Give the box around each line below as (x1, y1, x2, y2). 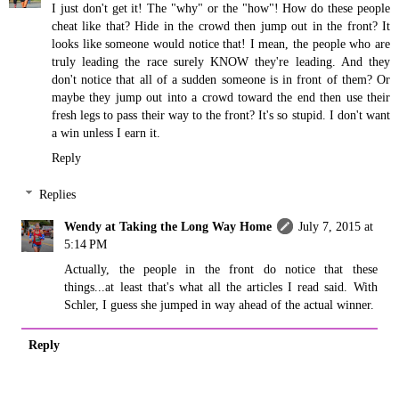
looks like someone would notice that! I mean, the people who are (52, 36, 390, 51)
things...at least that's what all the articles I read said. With (64, 280, 378, 295)
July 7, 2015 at (298, 219, 374, 234)
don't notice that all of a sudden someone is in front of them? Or (52, 71, 390, 86)
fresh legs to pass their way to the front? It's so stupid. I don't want (52, 107, 390, 122)
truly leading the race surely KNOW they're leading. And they (52, 53, 390, 69)
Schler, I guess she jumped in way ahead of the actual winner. (64, 297, 375, 313)
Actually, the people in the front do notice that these (64, 262, 378, 277)
